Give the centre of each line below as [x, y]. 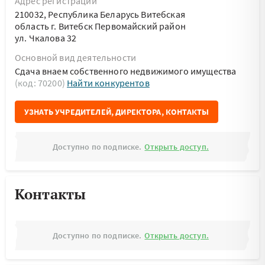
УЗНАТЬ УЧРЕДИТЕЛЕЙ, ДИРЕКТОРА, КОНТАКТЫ [117, 112]
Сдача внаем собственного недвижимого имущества [126, 71]
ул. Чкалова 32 [46, 38]
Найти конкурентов [108, 83]
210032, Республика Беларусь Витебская [100, 14]
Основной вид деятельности [75, 57]
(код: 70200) [41, 83]
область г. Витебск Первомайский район [100, 26]
